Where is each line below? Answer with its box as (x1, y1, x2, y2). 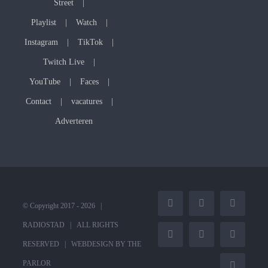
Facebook (169, 202, 207, 212)
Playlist (31, 18, 56, 28)
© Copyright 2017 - (22, 202, 81, 211)
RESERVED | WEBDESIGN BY (22, 240, 127, 249)
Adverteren (54, 117, 93, 126)
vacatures (71, 97, 102, 106)
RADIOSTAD (22, 221, 65, 230)
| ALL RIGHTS (64, 221, 118, 230)
